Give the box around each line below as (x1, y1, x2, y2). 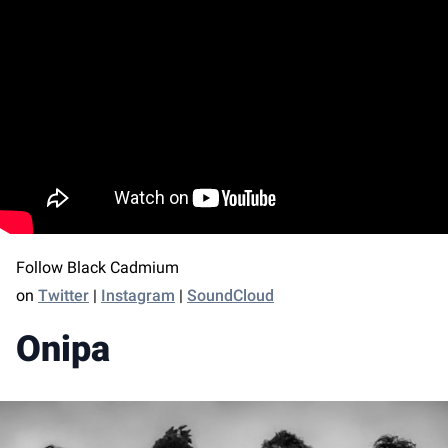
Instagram (101, 286, 175, 306)
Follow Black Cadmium (16, 258, 179, 278)
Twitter (38, 286, 89, 306)
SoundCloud (187, 286, 274, 306)
